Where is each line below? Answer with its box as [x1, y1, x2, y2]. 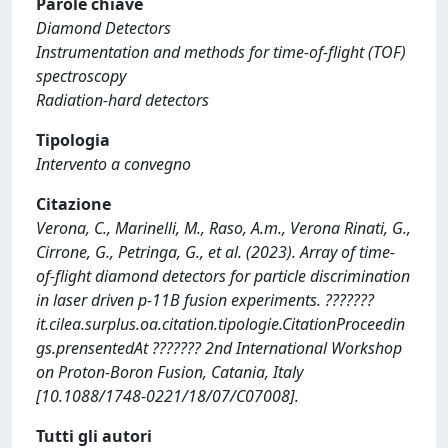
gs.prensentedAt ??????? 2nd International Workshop [36, 336, 402, 359]
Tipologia [36, 128, 110, 151]
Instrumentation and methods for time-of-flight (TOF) [36, 40, 406, 63]
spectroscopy [36, 64, 126, 87]
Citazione [36, 192, 111, 215]
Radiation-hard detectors [36, 88, 209, 111]
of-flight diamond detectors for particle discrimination [36, 264, 410, 287]
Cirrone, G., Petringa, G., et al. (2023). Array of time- [36, 240, 395, 263]
